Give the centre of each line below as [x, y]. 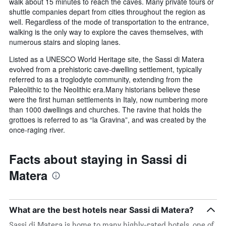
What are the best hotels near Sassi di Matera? [101, 210]
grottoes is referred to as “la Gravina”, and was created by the [108, 120]
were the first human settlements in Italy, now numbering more [108, 100]
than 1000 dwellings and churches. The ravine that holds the [105, 110]
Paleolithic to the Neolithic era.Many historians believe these [105, 90]
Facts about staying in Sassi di [98, 159]
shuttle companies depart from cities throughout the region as [107, 12]
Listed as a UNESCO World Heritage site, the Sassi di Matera [107, 59]
